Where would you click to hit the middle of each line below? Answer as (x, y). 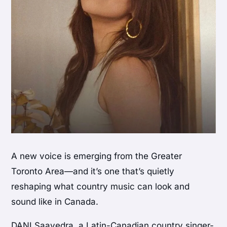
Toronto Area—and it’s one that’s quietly (93, 171)
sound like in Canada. (55, 201)
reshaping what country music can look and (101, 186)
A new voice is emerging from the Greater (97, 156)
